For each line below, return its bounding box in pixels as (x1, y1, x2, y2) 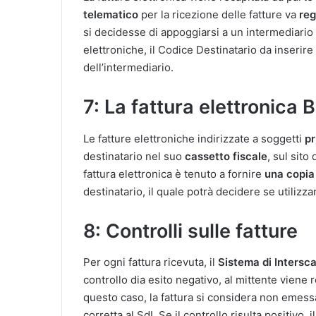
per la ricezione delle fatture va (138, 8, 299, 21)
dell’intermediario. (83, 61, 174, 74)
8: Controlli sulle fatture (83, 219, 298, 243)
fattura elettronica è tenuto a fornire (83, 166, 265, 181)
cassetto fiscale (182, 149, 267, 163)
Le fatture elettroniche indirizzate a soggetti (83, 131, 305, 145)
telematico (83, 8, 138, 21)
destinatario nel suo (83, 149, 182, 163)
